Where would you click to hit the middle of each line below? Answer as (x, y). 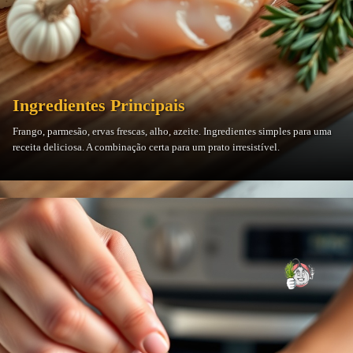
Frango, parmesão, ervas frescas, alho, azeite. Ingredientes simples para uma (172, 131)
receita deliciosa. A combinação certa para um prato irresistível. (146, 147)
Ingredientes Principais (99, 105)
